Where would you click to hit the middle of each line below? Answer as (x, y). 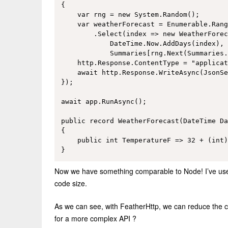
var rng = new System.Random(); (130, 15)
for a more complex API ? (95, 218)
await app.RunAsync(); (104, 102)
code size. (71, 183)
